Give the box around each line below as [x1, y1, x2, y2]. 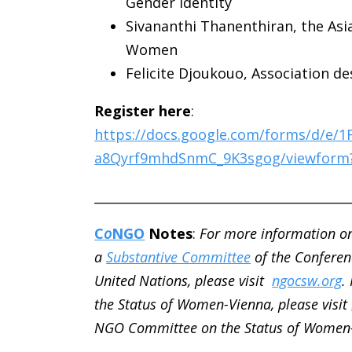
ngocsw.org [272, 271, 343, 291]
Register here [94, 101, 192, 121]
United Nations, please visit [94, 271, 273, 291]
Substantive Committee [106, 247, 251, 267]
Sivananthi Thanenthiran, [126, 16, 298, 36]
